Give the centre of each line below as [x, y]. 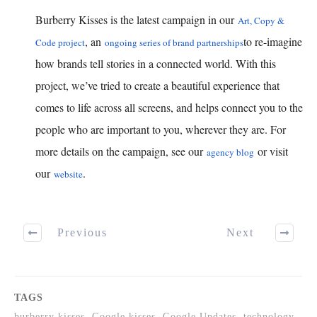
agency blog [230, 152]
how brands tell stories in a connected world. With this [156, 63]
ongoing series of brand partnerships [174, 42]
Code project [60, 42]
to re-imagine [273, 41]
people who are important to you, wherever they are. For [161, 129]
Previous [82, 233]
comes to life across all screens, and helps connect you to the [169, 107]
